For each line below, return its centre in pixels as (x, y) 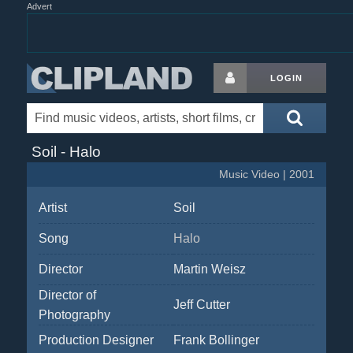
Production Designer (96, 340)
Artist (52, 208)
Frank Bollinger (216, 340)
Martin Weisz (209, 269)
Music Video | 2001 (267, 175)
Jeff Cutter (201, 305)
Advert (39, 6)
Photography (74, 315)
